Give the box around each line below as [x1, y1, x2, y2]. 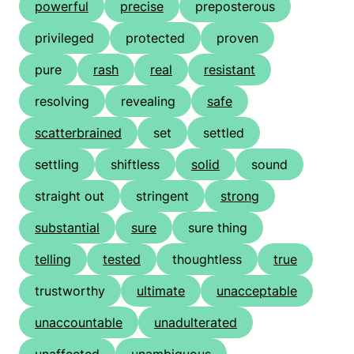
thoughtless [172, 251, 242, 268]
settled [203, 125, 244, 141]
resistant [204, 62, 255, 78]
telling [35, 251, 71, 268]
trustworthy [35, 283, 105, 299]
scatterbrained [35, 125, 122, 141]
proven [217, 30, 258, 47]
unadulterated [154, 314, 237, 331]
